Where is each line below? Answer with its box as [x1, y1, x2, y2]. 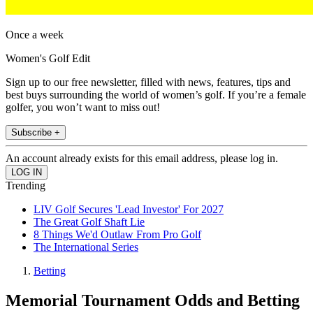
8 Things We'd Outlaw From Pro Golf [34, 228, 201, 241]
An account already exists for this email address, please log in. [6, 152, 278, 165]
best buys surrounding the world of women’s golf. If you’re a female [6, 89, 306, 101]
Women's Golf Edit [6, 52, 90, 65]
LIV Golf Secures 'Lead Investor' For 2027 [34, 203, 224, 216]
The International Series [34, 241, 138, 254]
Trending [6, 180, 45, 192]
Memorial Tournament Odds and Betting [6, 291, 300, 310]
